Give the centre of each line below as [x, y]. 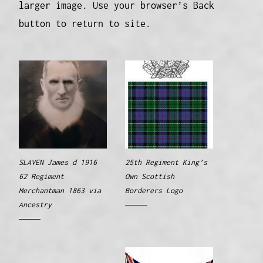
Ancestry [35, 204]
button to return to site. [85, 24]
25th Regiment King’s [166, 162]
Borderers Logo [154, 190]
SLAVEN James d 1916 [58, 162]
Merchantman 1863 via [60, 190]
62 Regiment [41, 176]
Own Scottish [150, 176]
